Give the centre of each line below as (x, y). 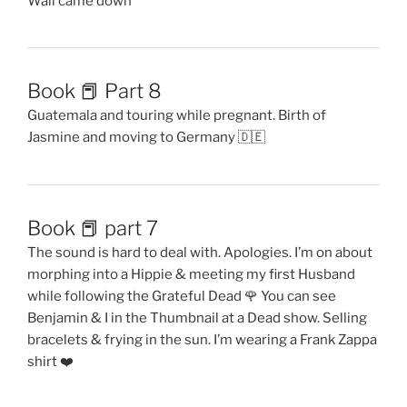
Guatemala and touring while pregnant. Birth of (177, 116)
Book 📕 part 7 (93, 228)
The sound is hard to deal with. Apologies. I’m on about (200, 252)
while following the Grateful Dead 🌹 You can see (182, 296)
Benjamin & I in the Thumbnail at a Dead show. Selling (197, 318)
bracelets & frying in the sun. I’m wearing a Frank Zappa (202, 339)
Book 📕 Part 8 (94, 91)
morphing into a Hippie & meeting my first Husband (191, 274)
